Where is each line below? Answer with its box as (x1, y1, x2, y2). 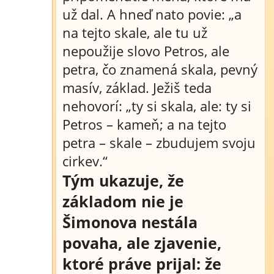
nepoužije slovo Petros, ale (62, 42, 229, 60)
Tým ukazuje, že (62, 170, 184, 191)
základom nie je (62, 191, 183, 212)
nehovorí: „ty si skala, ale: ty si (62, 97, 251, 115)
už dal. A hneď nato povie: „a (62, 5, 242, 23)
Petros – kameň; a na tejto (62, 115, 226, 133)
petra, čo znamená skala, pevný (62, 60, 257, 78)
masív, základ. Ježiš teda (62, 78, 212, 97)
